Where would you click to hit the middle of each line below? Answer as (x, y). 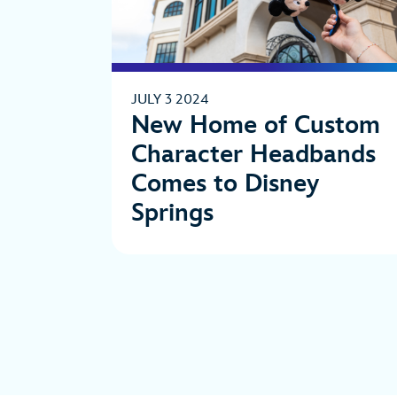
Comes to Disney (225, 183)
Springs (179, 213)
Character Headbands (253, 154)
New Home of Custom (256, 125)
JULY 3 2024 (170, 99)
